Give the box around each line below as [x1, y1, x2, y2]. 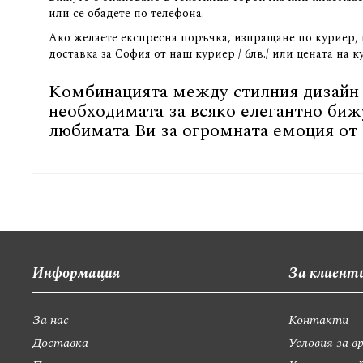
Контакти [288, 310, 348, 330]
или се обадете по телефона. [49, 4, 204, 22]
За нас [32, 310, 69, 330]
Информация [32, 262, 120, 284]
